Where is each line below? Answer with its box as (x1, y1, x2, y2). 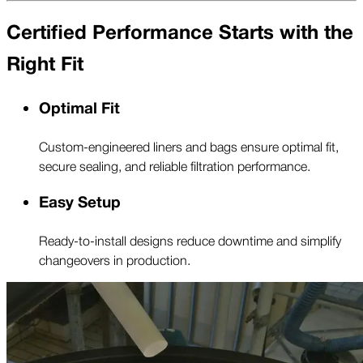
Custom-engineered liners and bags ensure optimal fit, (39, 136, 339, 156)
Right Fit (6, 49, 83, 81)
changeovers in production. (39, 249, 190, 269)
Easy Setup (39, 190, 121, 215)
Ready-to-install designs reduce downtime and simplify (39, 229, 341, 250)
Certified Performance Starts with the (6, 17, 353, 49)
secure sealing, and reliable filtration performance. (39, 156, 310, 176)
